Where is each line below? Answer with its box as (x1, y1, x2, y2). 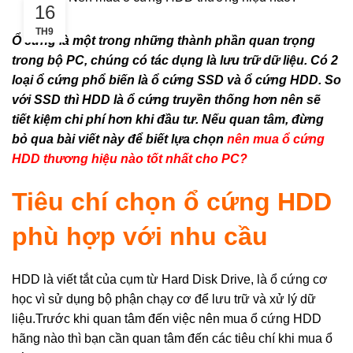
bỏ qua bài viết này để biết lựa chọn (12, 132, 227, 147)
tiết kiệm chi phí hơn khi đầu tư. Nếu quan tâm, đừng (12, 113, 324, 127)
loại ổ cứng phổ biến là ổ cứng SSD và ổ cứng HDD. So (12, 73, 341, 87)
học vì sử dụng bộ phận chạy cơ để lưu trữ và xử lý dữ (12, 292, 316, 307)
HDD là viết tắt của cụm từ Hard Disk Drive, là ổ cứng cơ (12, 273, 328, 287)
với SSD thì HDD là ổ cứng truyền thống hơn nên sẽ (12, 93, 321, 107)
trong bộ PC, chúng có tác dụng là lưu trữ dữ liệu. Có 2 (12, 54, 338, 68)
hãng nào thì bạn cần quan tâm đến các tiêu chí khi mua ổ (12, 332, 333, 346)
